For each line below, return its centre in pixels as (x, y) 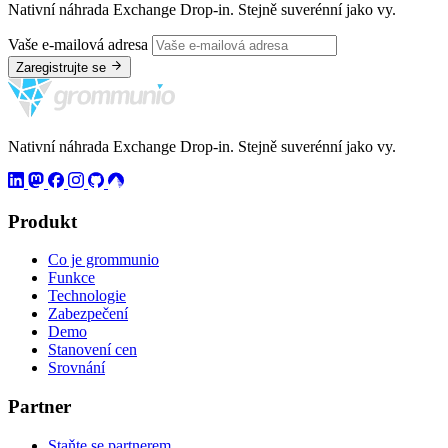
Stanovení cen (92, 350)
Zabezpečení (88, 314)
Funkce (71, 278)
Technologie (87, 296)
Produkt (42, 221)
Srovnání (76, 368)
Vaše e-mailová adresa (78, 44)
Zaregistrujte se (61, 67)
